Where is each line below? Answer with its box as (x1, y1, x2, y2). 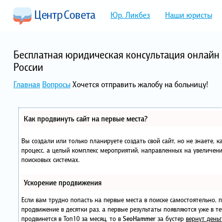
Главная (13, 78, 40, 90)
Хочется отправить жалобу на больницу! (72, 78, 208, 90)
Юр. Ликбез (111, 9, 150, 21)
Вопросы (42, 78, 70, 90)
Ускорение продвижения (24, 176, 102, 188)
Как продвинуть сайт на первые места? (24, 112, 148, 124)
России (13, 59, 43, 74)
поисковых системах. (21, 154, 80, 165)
